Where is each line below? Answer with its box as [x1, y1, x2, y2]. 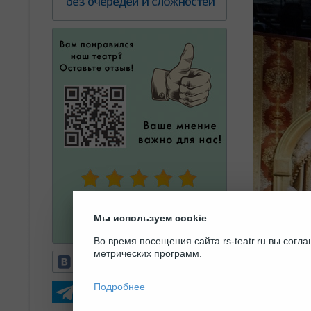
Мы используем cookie [94, 212, 207, 224]
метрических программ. [94, 247, 202, 259]
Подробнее [94, 280, 145, 292]
